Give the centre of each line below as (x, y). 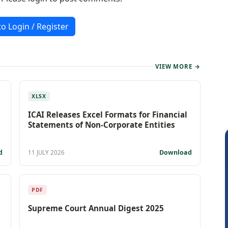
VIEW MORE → (178, 66)
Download (175, 152)
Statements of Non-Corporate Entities (102, 124)
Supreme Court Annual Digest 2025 (96, 208)
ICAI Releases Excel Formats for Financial (108, 114)
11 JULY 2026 (46, 153)
